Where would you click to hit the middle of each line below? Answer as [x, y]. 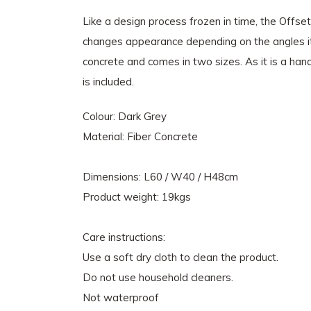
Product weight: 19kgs [137, 197]
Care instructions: [124, 237]
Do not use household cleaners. [158, 277]
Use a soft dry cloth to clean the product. [180, 257]
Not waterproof [121, 297]
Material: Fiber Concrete [140, 136]
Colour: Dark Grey [125, 116]
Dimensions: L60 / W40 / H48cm [160, 177]
